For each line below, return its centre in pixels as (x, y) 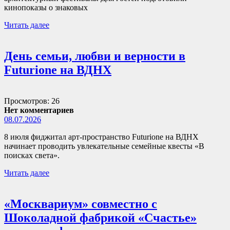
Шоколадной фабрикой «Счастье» (100, 217)
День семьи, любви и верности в (95, 56)
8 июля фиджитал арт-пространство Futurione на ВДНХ (101, 137)
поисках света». (32, 155)
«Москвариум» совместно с (81, 204)
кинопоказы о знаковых (46, 7)
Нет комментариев (39, 110)
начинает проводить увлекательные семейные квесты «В (104, 146)
